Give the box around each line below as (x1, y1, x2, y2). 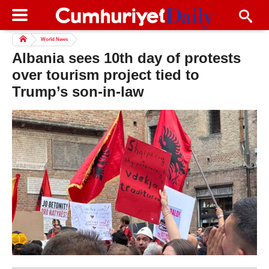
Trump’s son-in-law (12, 83, 144, 100)
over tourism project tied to (12, 67, 199, 83)
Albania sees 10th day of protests (12, 50, 241, 67)
